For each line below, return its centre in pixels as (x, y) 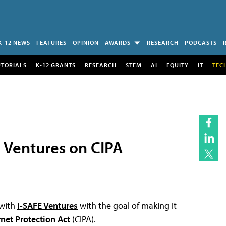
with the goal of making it (127, 205)
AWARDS (118, 43)
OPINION (86, 43)
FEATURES (51, 43)
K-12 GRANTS (55, 65)
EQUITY (177, 65)
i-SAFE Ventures (47, 205)
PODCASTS (201, 43)
